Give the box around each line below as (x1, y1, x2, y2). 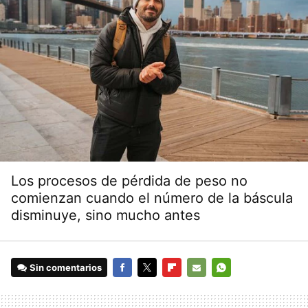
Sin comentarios (30, 262, 102, 274)
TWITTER (137, 281, 176, 293)
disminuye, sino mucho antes (11, 207, 200, 224)
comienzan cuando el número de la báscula (11, 190, 293, 207)
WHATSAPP (212, 281, 261, 293)
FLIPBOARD (162, 281, 211, 293)
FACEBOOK (113, 281, 161, 293)
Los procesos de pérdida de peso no (11, 173, 247, 190)
